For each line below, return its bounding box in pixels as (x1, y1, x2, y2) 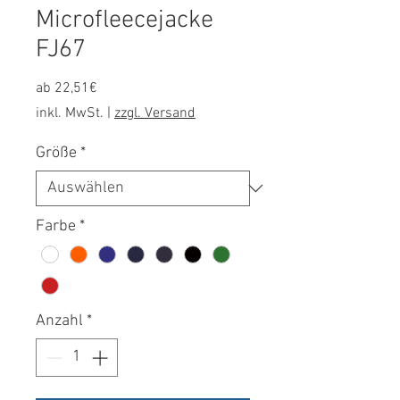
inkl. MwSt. (36, 104, 104, 122)
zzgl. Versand (114, 104, 196, 122)
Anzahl (36, 311, 83, 330)
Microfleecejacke (36, 4, 213, 36)
